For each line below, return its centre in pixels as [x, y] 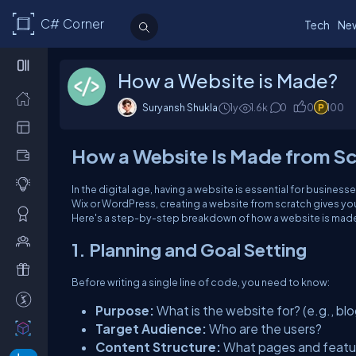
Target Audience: [151, 329]
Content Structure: [158, 347]
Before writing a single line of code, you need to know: [201, 282]
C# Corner [72, 24]
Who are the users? [264, 329]
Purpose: [125, 310]
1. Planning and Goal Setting [189, 250]
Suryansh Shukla [180, 107]
